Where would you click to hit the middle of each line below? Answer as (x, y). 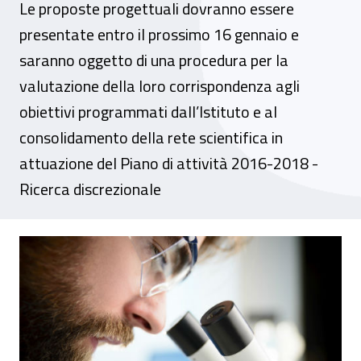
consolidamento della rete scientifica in (151, 137)
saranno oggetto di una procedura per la (154, 60)
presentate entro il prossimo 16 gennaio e (159, 34)
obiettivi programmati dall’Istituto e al (148, 112)
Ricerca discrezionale (90, 189)
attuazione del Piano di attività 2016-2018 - (169, 163)
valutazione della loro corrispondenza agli (160, 86)
